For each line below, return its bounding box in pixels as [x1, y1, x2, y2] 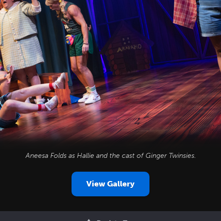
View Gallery [86, 179, 135, 188]
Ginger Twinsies [145, 151, 194, 160]
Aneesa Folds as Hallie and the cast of [25, 151, 146, 160]
